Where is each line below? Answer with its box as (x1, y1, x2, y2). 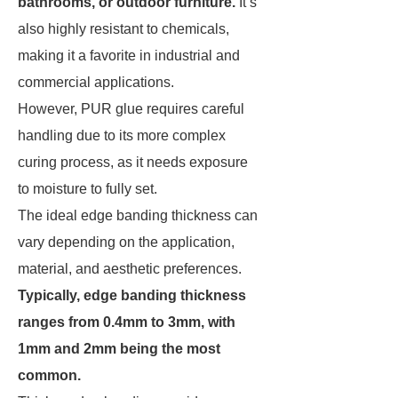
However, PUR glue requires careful (18, 101, 244, 116)
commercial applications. (18, 75, 178, 90)
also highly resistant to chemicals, (18, 21, 229, 36)
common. (18, 368, 84, 383)
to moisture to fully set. (18, 181, 157, 196)
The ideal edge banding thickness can (18, 208, 258, 223)
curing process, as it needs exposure (18, 155, 248, 170)
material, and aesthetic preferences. (18, 261, 245, 276)
